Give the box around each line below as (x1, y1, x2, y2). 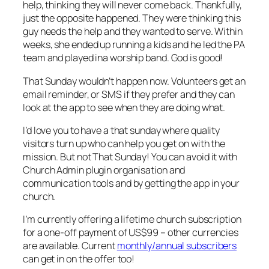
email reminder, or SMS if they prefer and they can (23, 87, 235, 101)
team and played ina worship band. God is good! (23, 51, 223, 65)
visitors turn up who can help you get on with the (23, 136, 226, 150)
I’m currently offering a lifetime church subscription (23, 213, 241, 226)
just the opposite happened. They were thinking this (23, 11, 241, 25)
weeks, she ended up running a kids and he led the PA (23, 38, 245, 52)
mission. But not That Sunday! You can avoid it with (23, 150, 237, 163)
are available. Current (23, 239, 117, 253)
